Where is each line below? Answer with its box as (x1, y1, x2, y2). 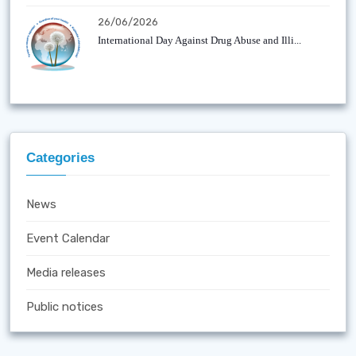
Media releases (26, 265, 106, 280)
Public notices (26, 300, 103, 314)
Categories (26, 150, 95, 165)
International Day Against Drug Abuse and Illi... (98, 34, 301, 46)
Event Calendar (26, 231, 110, 246)
